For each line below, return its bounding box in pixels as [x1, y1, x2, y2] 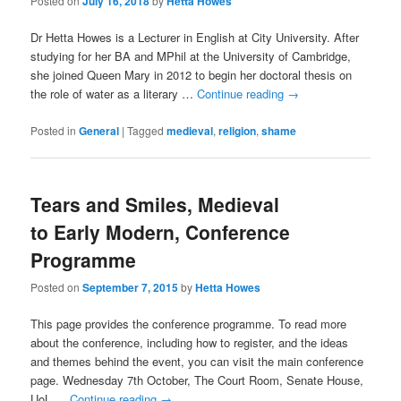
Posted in [30, 122, 77, 138]
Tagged [127, 122, 165, 138]
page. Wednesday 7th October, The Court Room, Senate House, [30, 371, 364, 389]
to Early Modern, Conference [30, 218, 291, 245]
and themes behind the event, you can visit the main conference [30, 353, 364, 371]
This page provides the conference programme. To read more [30, 315, 347, 333]
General [79, 122, 120, 139]
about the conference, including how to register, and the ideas [30, 334, 349, 352]
